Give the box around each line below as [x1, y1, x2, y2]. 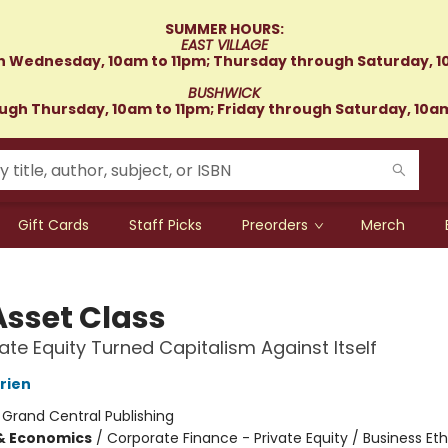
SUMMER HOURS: [164, 19, 284, 39]
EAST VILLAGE [180, 35, 268, 55]
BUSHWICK [188, 83, 260, 103]
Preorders [242, 215, 308, 235]
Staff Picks [129, 215, 202, 235]
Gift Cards [18, 215, 89, 235]
